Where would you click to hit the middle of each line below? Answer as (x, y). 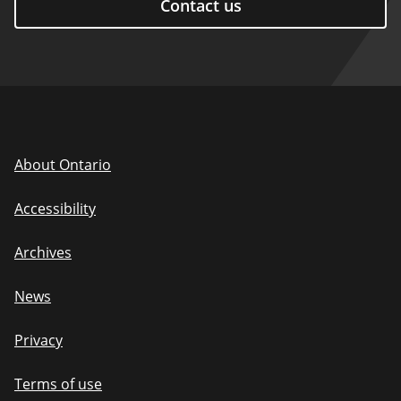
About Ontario (63, 165)
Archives (43, 252)
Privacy (38, 340)
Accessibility (55, 209)
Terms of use (58, 384)
